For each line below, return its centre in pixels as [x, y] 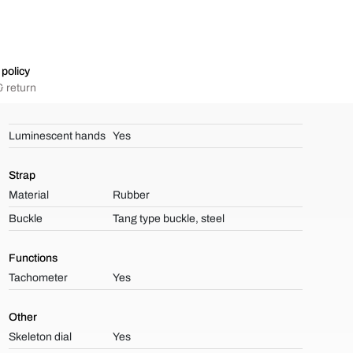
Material [28, 195]
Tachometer [38, 278]
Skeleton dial [40, 337]
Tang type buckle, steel [169, 219]
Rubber [132, 195]
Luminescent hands [57, 136]
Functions [33, 258]
